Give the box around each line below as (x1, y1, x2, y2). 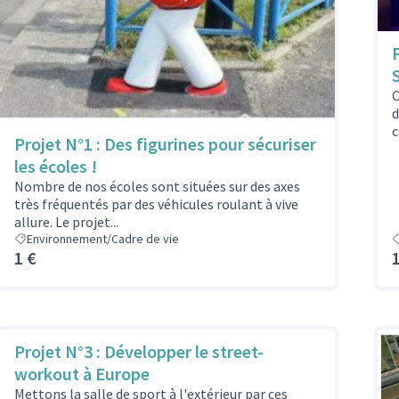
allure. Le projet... (14, 213, 118, 232)
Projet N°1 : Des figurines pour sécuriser (14, 133, 316, 156)
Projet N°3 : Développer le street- (14, 340, 264, 363)
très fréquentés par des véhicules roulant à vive (14, 195, 298, 214)
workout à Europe (14, 362, 150, 386)
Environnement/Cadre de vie (27, 231, 179, 248)
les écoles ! (14, 155, 97, 178)
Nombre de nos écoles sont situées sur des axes (14, 177, 300, 196)
